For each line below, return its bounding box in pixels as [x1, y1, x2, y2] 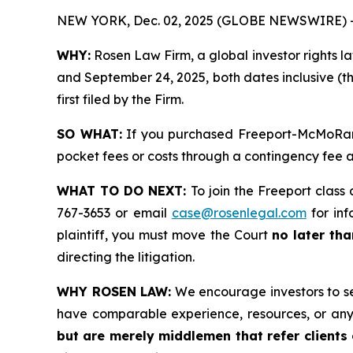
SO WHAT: [57, 125, 122, 142]
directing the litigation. [57, 248, 195, 265]
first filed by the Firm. [57, 91, 184, 107]
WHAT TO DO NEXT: [57, 182, 187, 199]
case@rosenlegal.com [171, 204, 307, 221]
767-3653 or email [57, 204, 172, 221]
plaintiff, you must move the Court [57, 226, 272, 243]
